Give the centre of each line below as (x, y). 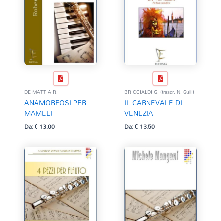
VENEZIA (139, 113)
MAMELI (38, 113)
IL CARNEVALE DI (153, 102)
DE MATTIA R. (41, 92)
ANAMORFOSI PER (55, 102)
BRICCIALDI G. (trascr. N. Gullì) (159, 92)
